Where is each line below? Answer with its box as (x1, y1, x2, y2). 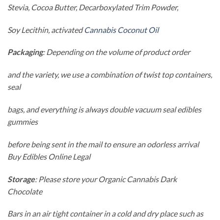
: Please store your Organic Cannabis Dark (35, 174, 177, 184)
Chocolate (7, 186, 42, 196)
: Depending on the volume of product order (43, 47, 190, 57)
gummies (7, 116, 38, 126)
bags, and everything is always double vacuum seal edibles (7, 104, 201, 114)
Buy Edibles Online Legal (7, 151, 90, 161)
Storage (7, 174, 35, 184)
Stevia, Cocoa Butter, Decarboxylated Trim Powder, (7, 2, 178, 12)
